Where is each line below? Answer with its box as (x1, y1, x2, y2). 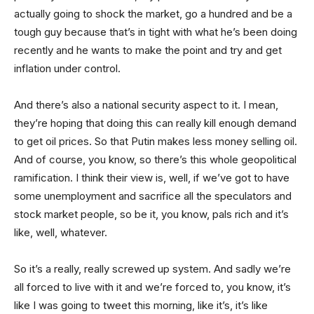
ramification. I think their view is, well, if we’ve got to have (14, 170, 289, 184)
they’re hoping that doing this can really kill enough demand (14, 116, 296, 130)
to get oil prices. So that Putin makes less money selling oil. (14, 134, 297, 148)
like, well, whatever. (14, 225, 107, 239)
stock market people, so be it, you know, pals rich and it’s (14, 207, 289, 221)
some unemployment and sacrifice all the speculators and (14, 189, 292, 203)
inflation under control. (14, 61, 121, 75)
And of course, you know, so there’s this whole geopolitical (14, 152, 296, 166)
